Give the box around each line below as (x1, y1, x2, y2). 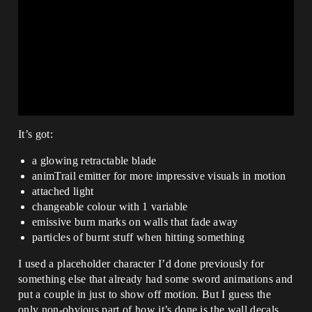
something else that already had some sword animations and (18, 272, 293, 285)
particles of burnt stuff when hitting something (32, 231, 245, 243)
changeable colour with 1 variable (32, 200, 188, 212)
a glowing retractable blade (32, 154, 157, 166)
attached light (32, 185, 94, 197)
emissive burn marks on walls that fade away (32, 215, 238, 228)
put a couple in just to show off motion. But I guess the (18, 288, 271, 300)
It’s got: (18, 127, 53, 140)
